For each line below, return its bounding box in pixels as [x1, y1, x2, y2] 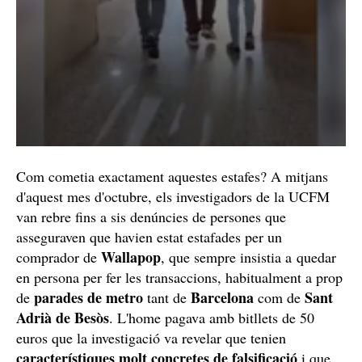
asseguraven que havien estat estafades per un [16, 226, 282, 246]
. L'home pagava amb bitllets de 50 [109, 307, 314, 327]
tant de [143, 287, 191, 307]
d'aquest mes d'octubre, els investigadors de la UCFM [16, 186, 330, 206]
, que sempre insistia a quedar [161, 246, 336, 267]
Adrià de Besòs [16, 306, 109, 328]
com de [254, 287, 301, 307]
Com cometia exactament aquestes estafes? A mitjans [16, 166, 328, 186]
